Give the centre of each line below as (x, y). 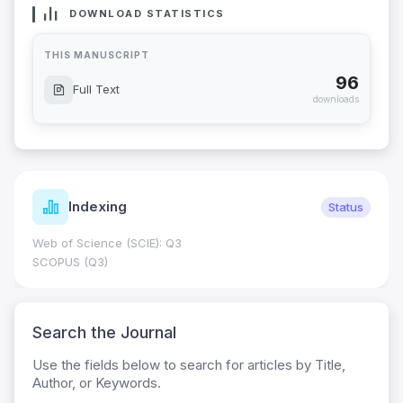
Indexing (98, 207)
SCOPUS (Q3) (70, 262)
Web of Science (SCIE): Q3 (107, 243)
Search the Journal (104, 333)
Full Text (96, 90)
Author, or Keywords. (97, 383)
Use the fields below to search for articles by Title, (189, 365)
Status (346, 206)
